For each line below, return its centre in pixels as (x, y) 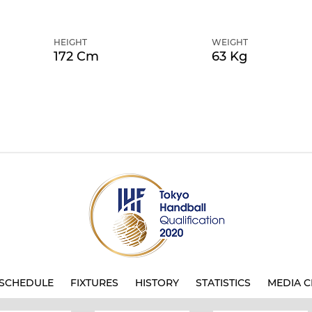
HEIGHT (70, 42)
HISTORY (157, 283)
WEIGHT (230, 42)
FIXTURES (94, 283)
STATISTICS (223, 283)
